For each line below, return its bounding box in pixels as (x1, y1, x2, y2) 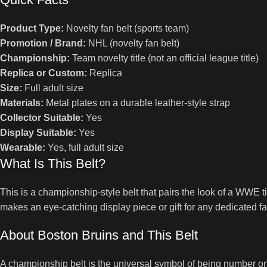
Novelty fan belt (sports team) (64, 23, 189, 34)
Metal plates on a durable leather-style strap (44, 98, 230, 108)
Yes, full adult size (45, 142, 124, 153)
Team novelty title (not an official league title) (70, 53, 259, 64)
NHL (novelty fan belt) (86, 38, 179, 49)
